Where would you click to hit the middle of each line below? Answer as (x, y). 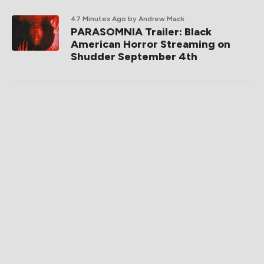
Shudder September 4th (134, 57)
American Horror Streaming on (151, 44)
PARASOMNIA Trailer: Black (141, 32)
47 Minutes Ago (98, 19)
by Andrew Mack (156, 19)
